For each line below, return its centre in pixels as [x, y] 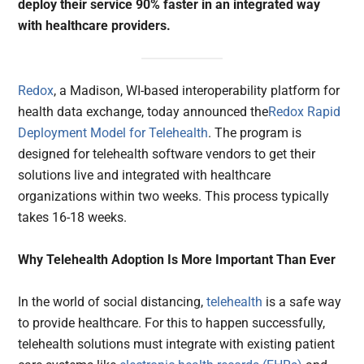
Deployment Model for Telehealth [113, 133]
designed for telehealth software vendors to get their [167, 154]
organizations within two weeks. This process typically [174, 197]
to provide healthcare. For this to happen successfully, [172, 323]
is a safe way [302, 302]
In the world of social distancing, [113, 302]
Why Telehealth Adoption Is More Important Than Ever [177, 260]
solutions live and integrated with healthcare [145, 175]
